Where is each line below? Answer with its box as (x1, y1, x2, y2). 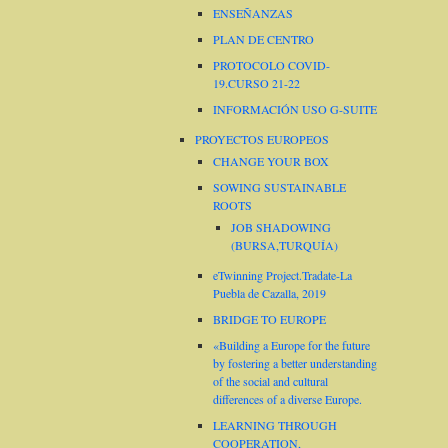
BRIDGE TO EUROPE (213, 310, 326, 327)
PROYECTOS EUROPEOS (195, 130, 329, 147)
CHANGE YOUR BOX (213, 152, 329, 169)
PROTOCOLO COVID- (213, 56, 330, 73)
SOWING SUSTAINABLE (213, 178, 346, 195)
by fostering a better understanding (213, 354, 377, 371)
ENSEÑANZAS (213, 4, 293, 21)
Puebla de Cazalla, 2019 (213, 284, 326, 301)
